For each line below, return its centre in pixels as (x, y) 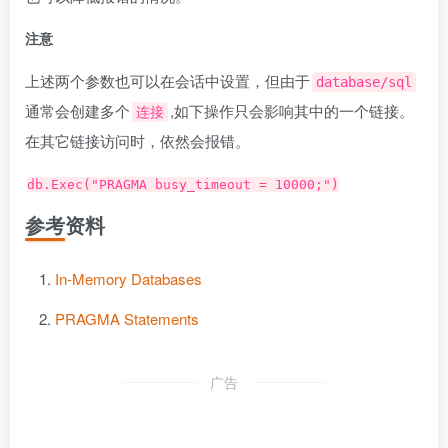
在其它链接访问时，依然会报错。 (137, 140)
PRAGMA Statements (127, 318)
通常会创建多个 (77, 110)
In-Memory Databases (128, 278)
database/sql (364, 82)
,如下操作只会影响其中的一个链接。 (292, 110)
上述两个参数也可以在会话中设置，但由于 (167, 80)
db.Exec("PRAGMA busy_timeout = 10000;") (183, 184)
